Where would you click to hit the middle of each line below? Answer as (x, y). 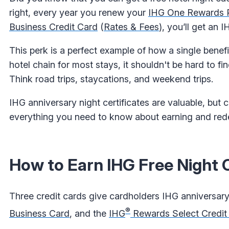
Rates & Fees (131, 27)
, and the (89, 213)
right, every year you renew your (79, 13)
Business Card (39, 213)
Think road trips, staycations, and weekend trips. (111, 79)
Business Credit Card (53, 27)
